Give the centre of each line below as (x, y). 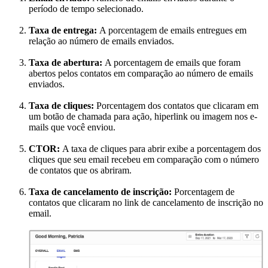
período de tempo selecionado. (86, 9)
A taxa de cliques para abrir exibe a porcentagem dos (162, 149)
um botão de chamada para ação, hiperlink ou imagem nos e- (143, 117)
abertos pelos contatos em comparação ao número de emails (141, 74)
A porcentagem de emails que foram (173, 63)
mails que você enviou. (72, 127)
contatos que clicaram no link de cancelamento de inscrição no (146, 203)
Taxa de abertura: (67, 63)
